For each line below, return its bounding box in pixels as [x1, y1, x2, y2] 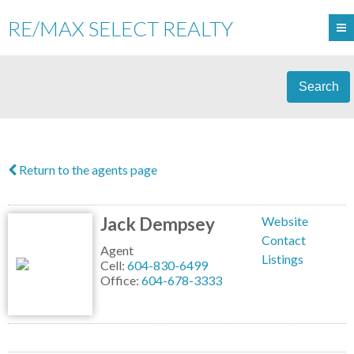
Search [298, 80, 339, 93]
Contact [262, 232, 306, 247]
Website [262, 213, 308, 228]
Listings [262, 251, 303, 266]
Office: [100, 273, 141, 288]
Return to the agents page [17, 162, 157, 177]
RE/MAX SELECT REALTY [8, 16, 233, 41]
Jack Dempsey [100, 213, 215, 235]
